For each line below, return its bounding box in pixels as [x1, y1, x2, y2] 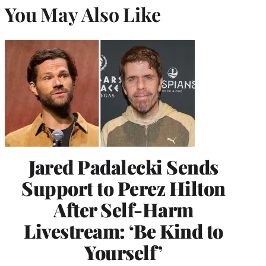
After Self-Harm [53, 197, 194, 222]
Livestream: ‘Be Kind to [24, 218, 223, 243]
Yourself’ [84, 239, 163, 265]
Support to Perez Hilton [21, 175, 226, 201]
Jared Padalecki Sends [28, 154, 218, 179]
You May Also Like [5, 1, 161, 27]
